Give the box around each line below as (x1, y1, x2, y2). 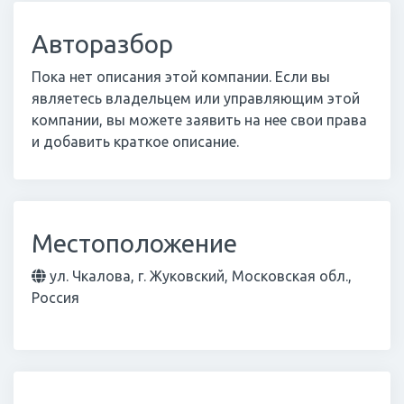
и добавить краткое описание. (32, 133, 239, 150)
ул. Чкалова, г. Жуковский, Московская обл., (46, 268, 352, 284)
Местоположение (32, 229, 237, 257)
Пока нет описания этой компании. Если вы (32, 69, 330, 85)
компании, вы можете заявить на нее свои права (32, 112, 367, 128)
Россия (32, 289, 79, 306)
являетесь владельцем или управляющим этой (32, 90, 360, 106)
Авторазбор (32, 30, 173, 58)
